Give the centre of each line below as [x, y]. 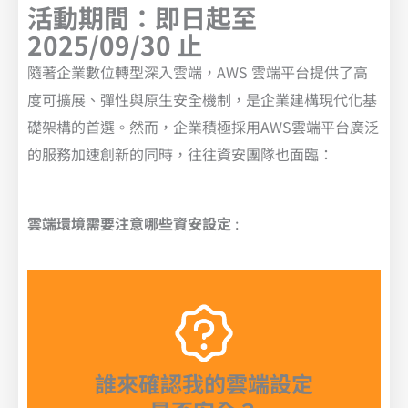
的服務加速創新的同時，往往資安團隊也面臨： [180, 154]
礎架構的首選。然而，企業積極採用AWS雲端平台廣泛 [203, 127]
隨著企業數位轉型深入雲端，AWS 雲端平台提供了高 [198, 72]
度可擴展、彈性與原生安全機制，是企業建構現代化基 [202, 100]
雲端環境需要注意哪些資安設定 [129, 224]
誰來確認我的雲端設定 [204, 383]
